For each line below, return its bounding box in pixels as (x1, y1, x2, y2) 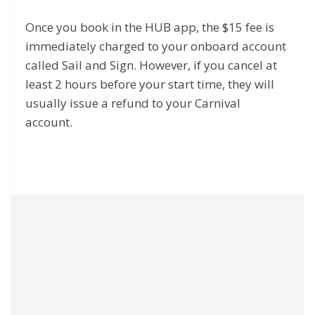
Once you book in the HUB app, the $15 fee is (25, 18, 274, 35)
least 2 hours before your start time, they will (25, 75, 274, 92)
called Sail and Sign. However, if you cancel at (25, 56, 277, 73)
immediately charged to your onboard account (25, 37, 286, 54)
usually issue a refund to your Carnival (25, 94, 240, 111)
